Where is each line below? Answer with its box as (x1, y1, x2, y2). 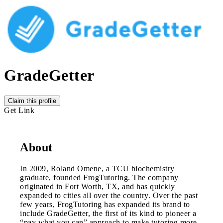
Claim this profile (8, 97, 56, 105)
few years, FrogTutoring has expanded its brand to (20, 200, 190, 209)
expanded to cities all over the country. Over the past (20, 191, 198, 200)
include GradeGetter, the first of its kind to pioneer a (20, 209, 197, 218)
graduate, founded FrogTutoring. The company (20, 173, 179, 182)
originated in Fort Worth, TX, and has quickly (20, 182, 175, 191)
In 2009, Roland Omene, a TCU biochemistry (20, 164, 175, 173)
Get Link (4, 106, 34, 114)
